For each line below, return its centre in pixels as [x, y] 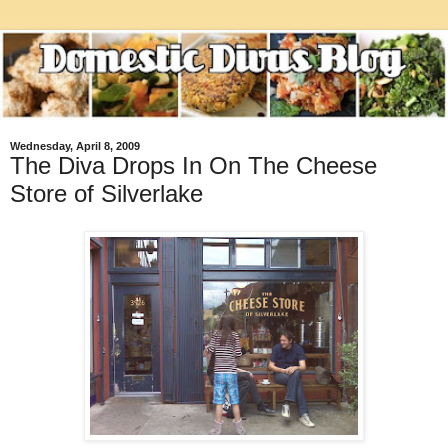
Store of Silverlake [106, 193]
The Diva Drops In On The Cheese [193, 165]
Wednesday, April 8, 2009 [75, 145]
